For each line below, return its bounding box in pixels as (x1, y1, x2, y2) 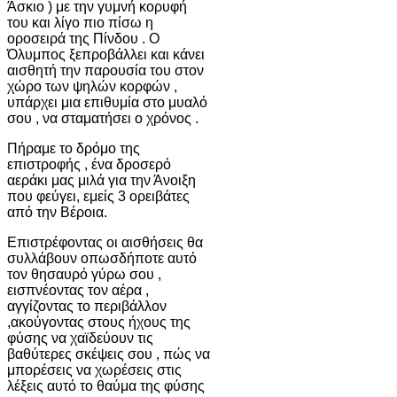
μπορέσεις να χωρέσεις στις (7, 362, 182, 378)
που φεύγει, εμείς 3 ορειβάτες (7, 188, 190, 204)
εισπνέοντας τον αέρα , (7, 282, 149, 298)
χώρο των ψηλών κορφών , (7, 78, 177, 94)
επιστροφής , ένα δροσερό (7, 156, 171, 172)
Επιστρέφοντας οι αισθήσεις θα (7, 234, 203, 250)
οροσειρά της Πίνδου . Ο (7, 30, 160, 46)
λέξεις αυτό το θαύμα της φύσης (7, 378, 205, 393)
